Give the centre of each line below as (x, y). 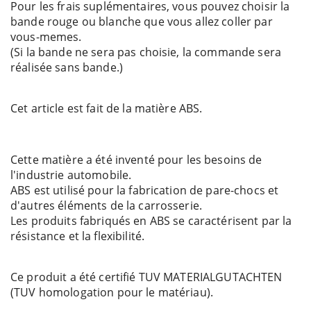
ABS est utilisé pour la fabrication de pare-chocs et (145, 191)
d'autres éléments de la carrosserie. (107, 206)
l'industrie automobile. (71, 175)
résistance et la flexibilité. (78, 236)
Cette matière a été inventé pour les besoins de (136, 160)
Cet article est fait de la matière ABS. (107, 109)
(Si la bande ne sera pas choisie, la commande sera (146, 52)
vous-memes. (46, 37)
